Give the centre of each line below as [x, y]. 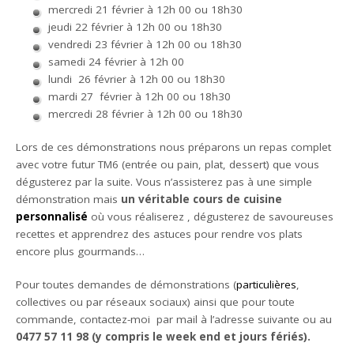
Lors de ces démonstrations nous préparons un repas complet [174, 147]
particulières [267, 285]
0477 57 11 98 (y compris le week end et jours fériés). [164, 337]
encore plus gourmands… [81, 251]
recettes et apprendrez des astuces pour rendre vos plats [160, 233]
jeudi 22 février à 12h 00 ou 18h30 [135, 26]
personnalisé [52, 216]
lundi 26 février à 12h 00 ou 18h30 [136, 79]
